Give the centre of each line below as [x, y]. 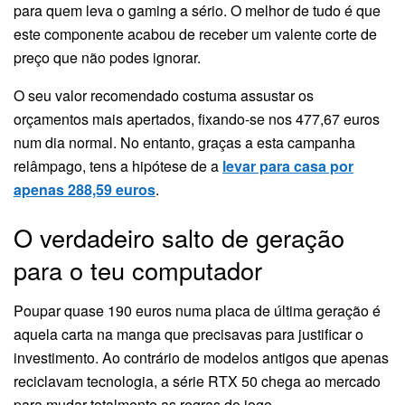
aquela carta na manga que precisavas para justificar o [188, 334]
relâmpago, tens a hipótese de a [118, 165]
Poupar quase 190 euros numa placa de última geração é [197, 311]
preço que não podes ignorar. [107, 57]
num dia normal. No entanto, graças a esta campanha [184, 142]
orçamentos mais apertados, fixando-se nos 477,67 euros [197, 118]
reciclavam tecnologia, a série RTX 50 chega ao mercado [197, 381]
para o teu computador [138, 270]
